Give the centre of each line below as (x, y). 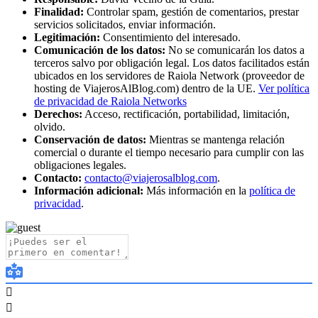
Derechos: (58, 114)
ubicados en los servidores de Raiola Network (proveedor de (169, 75)
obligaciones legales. (80, 165)
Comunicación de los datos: (100, 50)
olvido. (50, 126)
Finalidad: (59, 11)
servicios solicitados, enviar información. (125, 24)
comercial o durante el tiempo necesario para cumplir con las (169, 152)
